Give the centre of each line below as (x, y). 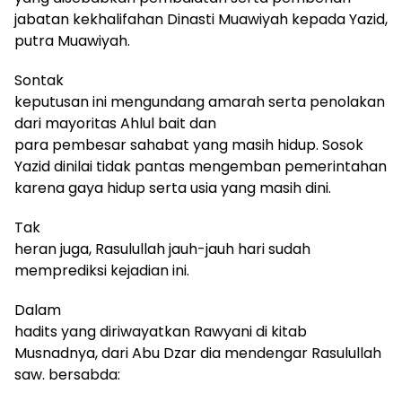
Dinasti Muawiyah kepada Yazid (276, 19)
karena (41, 188)
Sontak (39, 80)
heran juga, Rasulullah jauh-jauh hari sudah (162, 249)
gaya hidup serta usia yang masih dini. (200, 188)
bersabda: (86, 374)
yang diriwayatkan (127, 331)
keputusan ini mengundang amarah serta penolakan (200, 101)
